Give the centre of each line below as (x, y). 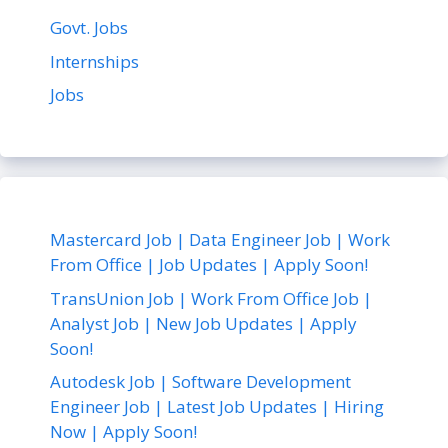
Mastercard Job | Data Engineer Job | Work (220, 240)
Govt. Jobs (89, 28)
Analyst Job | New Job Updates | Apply (203, 323)
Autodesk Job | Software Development (200, 382)
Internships (94, 61)
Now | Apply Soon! (123, 432)
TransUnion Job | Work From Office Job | (211, 298)
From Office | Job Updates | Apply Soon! (209, 265)
